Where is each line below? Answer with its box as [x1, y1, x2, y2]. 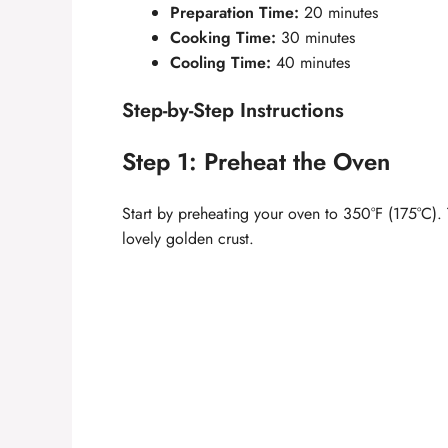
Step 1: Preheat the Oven [122, 144, 390, 180]
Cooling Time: [170, 51, 271, 75]
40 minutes [271, 51, 350, 75]
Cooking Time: [170, 26, 276, 50]
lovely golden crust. [122, 227, 254, 251]
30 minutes [276, 26, 355, 50]
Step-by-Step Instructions [122, 96, 344, 126]
